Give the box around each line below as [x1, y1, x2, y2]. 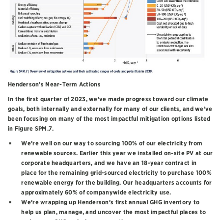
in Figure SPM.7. [8, 125, 54, 133]
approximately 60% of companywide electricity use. [21, 189, 171, 196]
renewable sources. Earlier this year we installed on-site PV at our [21, 149, 213, 157]
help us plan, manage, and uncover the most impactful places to [21, 208, 206, 216]
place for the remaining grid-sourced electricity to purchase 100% [21, 169, 212, 177]
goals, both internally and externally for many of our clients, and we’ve [8, 105, 213, 113]
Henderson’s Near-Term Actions [8, 81, 101, 88]
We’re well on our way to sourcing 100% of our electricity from [21, 139, 203, 147]
